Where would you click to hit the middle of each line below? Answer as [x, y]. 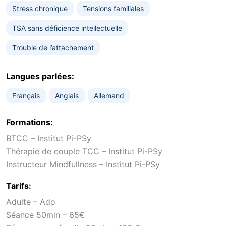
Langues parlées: [40, 76]
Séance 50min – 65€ [45, 215]
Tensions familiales [113, 8]
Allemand [109, 96]
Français [26, 96]
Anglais [67, 96]
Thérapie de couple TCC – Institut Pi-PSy [84, 151]
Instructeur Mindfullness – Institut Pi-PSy [83, 164]
